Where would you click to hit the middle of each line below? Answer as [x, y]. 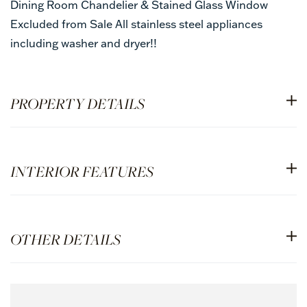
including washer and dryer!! [84, 43]
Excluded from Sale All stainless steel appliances [136, 24]
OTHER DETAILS [65, 239]
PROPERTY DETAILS [77, 103]
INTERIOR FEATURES [82, 171]
